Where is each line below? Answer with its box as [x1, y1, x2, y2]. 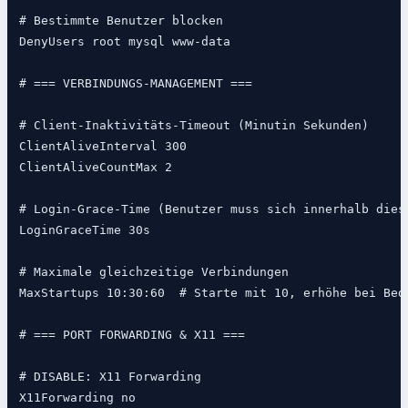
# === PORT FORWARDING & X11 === [18, 328, 245, 342]
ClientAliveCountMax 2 [18, 160, 172, 175]
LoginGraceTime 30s [18, 223, 150, 238]
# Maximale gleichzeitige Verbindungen [18, 265, 289, 280]
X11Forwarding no [18, 391, 136, 405]
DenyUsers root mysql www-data [18, 35, 230, 49]
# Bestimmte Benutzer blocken [18, 14, 223, 28]
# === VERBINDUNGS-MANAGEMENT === [18, 76, 252, 91]
